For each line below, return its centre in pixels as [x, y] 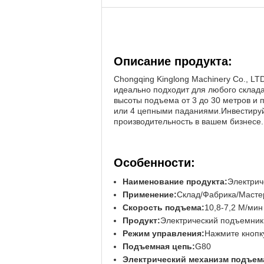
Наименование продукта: [175, 181]
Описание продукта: [173, 61]
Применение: [150, 194]
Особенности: [154, 163]
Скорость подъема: [164, 207]
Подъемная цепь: [159, 246]
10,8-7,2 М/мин [234, 207]
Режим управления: [164, 233]
